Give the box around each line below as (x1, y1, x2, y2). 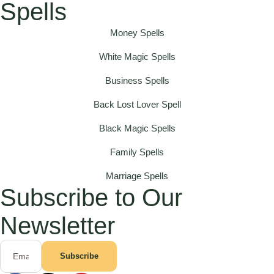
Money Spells (109, 28, 165, 39)
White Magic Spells (98, 51, 176, 62)
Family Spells (110, 147, 164, 158)
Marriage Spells (106, 171, 168, 182)
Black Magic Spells (98, 123, 176, 134)
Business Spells (105, 75, 169, 86)
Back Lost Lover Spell (93, 99, 181, 110)
